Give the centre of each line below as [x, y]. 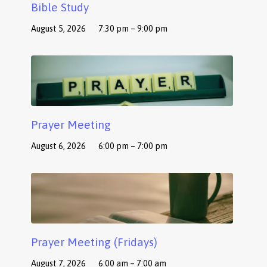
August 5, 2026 [59, 29]
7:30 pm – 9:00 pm [133, 29]
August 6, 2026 [59, 146]
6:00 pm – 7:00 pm [133, 146]
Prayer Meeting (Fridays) [94, 242]
